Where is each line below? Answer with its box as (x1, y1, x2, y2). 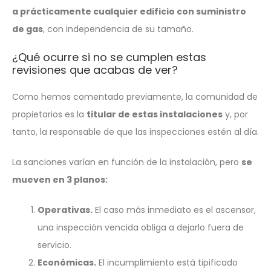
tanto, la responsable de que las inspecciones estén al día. (12, 125, 259, 138)
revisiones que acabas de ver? (12, 62, 178, 77)
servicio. (38, 238, 71, 251)
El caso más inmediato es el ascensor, (93, 203, 256, 216)
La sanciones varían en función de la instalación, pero (12, 155, 241, 168)
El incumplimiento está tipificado (96, 256, 238, 269)
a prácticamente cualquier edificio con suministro (12, 5, 246, 18)
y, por (223, 108, 248, 120)
